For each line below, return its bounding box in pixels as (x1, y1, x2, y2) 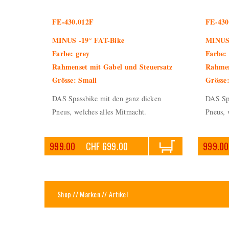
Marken (80, 189, 100, 199)
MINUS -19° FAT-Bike (52, 35, 125, 45)
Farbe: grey (52, 48, 90, 59)
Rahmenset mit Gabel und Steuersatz (52, 61, 173, 72)
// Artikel (100, 189, 128, 199)
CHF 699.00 (85, 140, 128, 153)
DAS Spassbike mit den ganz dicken (52, 94, 162, 103)
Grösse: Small (52, 75, 97, 85)
